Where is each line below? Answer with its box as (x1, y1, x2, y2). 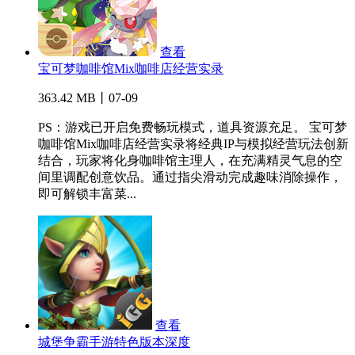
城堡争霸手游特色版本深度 (38, 335, 190, 349)
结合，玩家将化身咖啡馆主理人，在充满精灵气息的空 (38, 154, 342, 168)
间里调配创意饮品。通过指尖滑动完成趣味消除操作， (38, 170, 342, 185)
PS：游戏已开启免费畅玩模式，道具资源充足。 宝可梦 (38, 120, 347, 135)
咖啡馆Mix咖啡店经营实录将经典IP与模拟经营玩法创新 (38, 137, 349, 151)
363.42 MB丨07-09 (38, 91, 138, 105)
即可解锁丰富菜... (38, 187, 136, 201)
